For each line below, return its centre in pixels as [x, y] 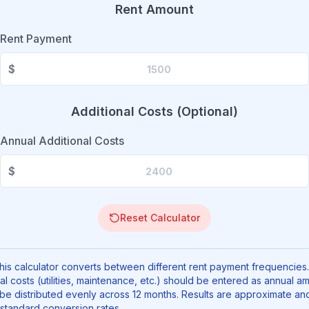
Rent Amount [154, 9]
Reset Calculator [160, 218]
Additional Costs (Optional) [154, 111]
